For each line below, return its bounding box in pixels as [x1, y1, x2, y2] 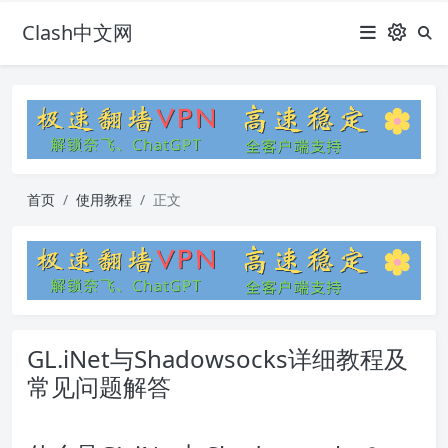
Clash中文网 [22, 19, 133, 46]
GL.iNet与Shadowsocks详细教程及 [27, 342, 408, 376]
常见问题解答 [27, 370, 171, 404]
